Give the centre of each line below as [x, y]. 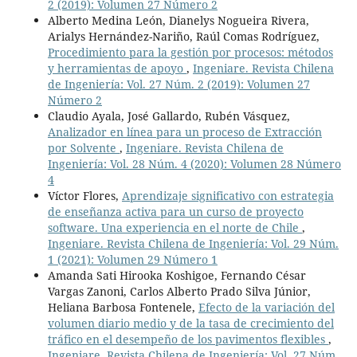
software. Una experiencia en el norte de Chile [175, 227]
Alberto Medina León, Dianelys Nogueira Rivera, [178, 20]
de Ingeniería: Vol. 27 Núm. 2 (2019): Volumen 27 [178, 84]
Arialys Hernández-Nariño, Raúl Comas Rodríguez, [183, 36]
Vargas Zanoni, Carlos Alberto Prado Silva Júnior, [179, 291]
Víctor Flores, [84, 195]
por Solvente [83, 147]
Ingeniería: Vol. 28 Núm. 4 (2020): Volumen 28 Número [194, 163]
